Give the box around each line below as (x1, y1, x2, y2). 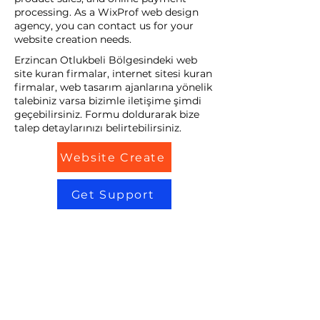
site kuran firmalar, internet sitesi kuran (14, 67, 212, 80)
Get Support (71, 187, 155, 201)
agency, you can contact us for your (14, 19, 194, 32)
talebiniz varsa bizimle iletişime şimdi (14, 94, 201, 107)
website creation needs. (14, 33, 131, 46)
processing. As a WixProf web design (14, 6, 199, 19)
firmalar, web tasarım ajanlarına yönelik (14, 81, 212, 94)
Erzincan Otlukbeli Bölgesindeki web (14, 54, 197, 66)
